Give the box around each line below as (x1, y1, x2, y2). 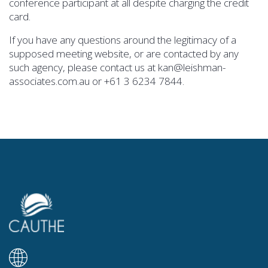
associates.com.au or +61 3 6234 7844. (9, 74, 184, 88)
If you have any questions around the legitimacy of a (9, 32, 236, 47)
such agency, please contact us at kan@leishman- (9, 60, 226, 74)
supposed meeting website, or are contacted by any (9, 46, 239, 60)
